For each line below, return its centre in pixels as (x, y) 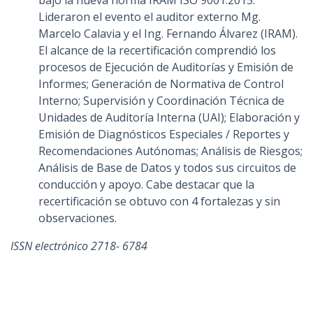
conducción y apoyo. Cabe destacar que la (146, 184)
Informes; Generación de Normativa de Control (161, 84)
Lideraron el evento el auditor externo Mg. (150, 17)
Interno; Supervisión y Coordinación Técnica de (161, 101)
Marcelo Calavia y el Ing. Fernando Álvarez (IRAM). (168, 34)
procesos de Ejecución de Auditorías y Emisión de (166, 67)
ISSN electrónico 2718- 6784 (79, 246)
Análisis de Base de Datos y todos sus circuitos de (167, 168)
